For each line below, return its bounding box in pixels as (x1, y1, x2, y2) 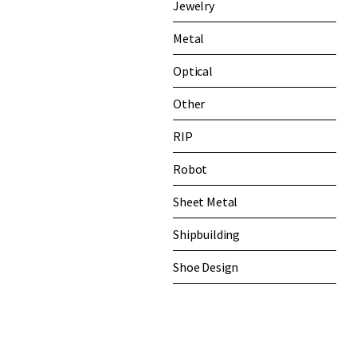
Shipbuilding (173, 226, 241, 242)
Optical (173, 62, 213, 79)
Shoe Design (173, 258, 239, 275)
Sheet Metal (173, 193, 238, 210)
